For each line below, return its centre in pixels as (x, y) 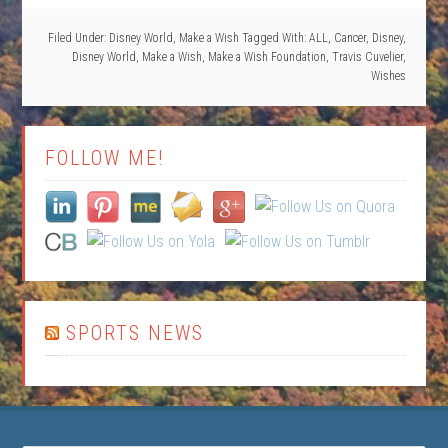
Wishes (388, 76)
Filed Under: (78, 38)
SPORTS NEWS (135, 333)
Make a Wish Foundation (266, 57)
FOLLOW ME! (105, 158)
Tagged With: (275, 38)
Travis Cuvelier (367, 57)
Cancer (349, 38)
